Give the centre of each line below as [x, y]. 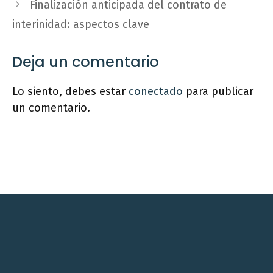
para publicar [218, 91]
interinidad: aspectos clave [81, 24]
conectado [156, 91]
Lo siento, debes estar [70, 91]
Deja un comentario [86, 62]
